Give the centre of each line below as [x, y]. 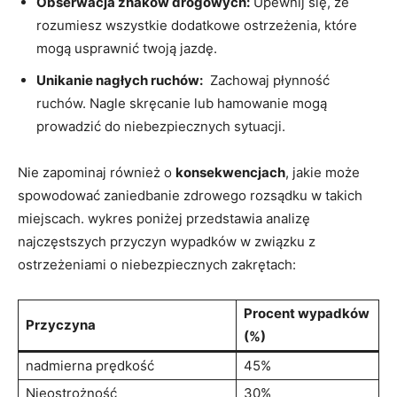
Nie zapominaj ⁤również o [97, 172]
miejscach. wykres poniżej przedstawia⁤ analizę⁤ [164, 218]
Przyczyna [61, 324]
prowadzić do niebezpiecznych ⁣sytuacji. [161, 126]
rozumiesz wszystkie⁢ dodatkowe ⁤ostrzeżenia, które [197, 25]
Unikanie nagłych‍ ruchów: [120, 80]
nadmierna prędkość [90, 365]
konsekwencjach [230, 172]
